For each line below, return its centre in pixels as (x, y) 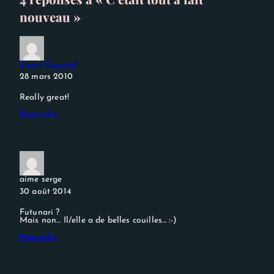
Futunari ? (40, 212)
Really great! (45, 97)
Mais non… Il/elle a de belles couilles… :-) (98, 220)
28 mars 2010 (46, 76)
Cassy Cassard (49, 64)
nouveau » (50, 17)
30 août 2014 (46, 191)
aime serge (41, 179)
